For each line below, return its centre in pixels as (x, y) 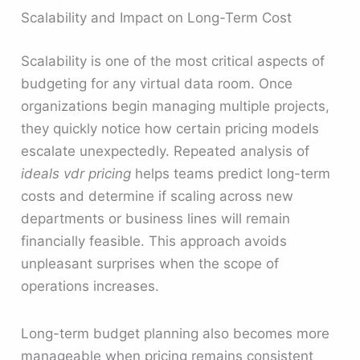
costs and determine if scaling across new (157, 196)
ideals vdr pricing (76, 173)
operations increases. (90, 286)
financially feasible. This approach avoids (154, 241)
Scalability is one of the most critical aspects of (173, 61)
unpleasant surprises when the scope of (150, 263)
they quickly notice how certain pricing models (170, 128)
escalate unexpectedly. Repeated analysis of (166, 151)
